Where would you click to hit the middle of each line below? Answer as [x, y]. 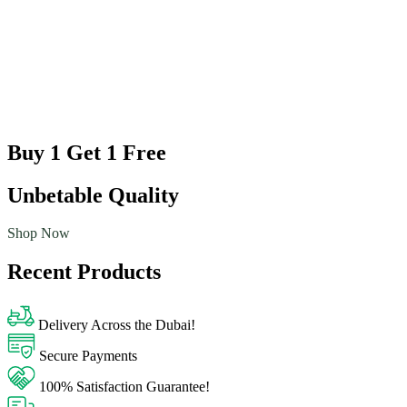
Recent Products [84, 272]
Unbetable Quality [93, 195]
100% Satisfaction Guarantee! [124, 387]
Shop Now [39, 233]
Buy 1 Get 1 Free [87, 152]
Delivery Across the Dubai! [117, 325]
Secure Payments [88, 356]
